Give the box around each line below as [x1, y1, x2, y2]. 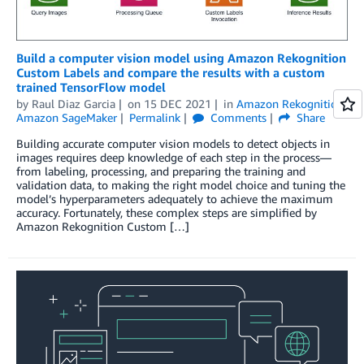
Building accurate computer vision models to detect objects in [16, 136, 330, 151]
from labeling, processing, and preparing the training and [16, 164, 305, 179]
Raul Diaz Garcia [32, 97, 115, 111]
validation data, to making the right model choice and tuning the [16, 178, 345, 193]
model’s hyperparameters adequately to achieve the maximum [16, 192, 333, 206]
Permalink [128, 110, 180, 125]
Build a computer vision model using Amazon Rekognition [16, 50, 346, 66]
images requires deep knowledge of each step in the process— [16, 150, 331, 165]
